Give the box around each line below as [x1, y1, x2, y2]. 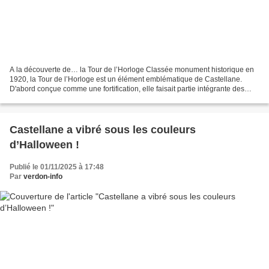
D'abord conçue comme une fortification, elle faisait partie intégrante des [10, 85, 244, 94]
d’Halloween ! [10, 139, 79, 151]
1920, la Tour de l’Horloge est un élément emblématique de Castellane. [10, 75, 242, 84]
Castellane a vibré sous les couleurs [10, 124, 196, 136]
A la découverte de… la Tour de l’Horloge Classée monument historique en [10, 65, 254, 74]
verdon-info [23, 172, 62, 181]
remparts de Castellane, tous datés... [10, 94, 128, 103]
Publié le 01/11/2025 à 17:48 [10, 163, 104, 172]
